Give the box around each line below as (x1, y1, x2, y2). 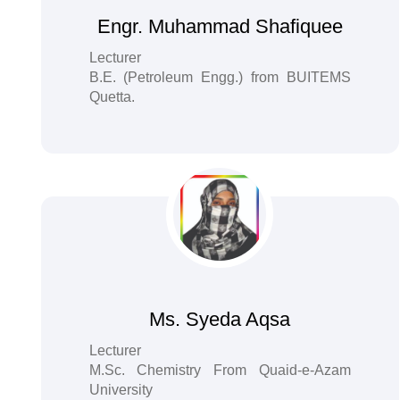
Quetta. (88, 89, 135, 104)
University (88, 382, 153, 397)
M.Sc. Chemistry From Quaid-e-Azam (88, 362, 352, 378)
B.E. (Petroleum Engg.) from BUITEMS (88, 70, 352, 85)
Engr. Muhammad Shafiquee (96, 15, 343, 37)
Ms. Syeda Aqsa (149, 308, 291, 330)
